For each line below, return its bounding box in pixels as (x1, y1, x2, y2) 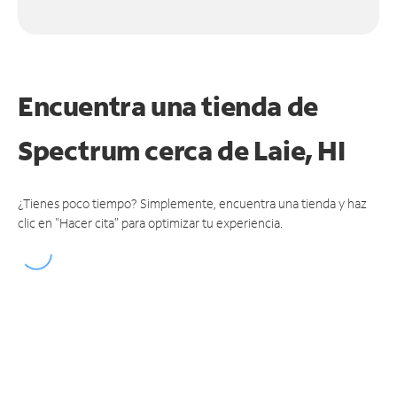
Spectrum (18, 132, 145, 167)
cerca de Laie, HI (144, 132, 346, 167)
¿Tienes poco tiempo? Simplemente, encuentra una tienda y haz (18, 194, 367, 212)
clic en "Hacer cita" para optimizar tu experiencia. (18, 214, 283, 231)
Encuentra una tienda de (18, 88, 318, 123)
